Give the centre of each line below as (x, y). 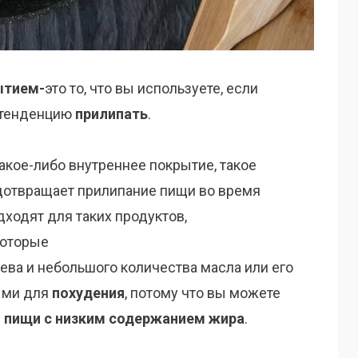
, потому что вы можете (203, 293)
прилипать (111, 114)
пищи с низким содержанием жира (124, 319)
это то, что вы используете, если (151, 89)
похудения (88, 293)
